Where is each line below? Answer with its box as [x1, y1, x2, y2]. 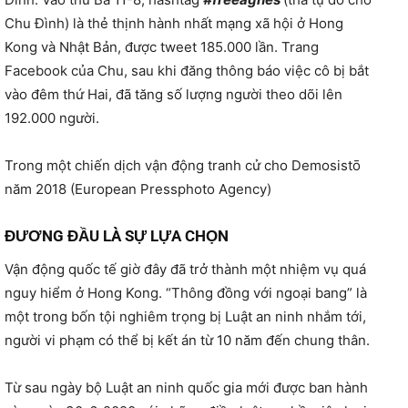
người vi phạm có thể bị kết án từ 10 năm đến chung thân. [5, 331, 370, 349]
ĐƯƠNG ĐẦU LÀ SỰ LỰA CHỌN [5, 226, 229, 245]
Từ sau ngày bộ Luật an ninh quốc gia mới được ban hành [5, 378, 368, 396]
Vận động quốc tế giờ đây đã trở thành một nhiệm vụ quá [5, 260, 366, 278]
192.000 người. [5, 108, 99, 127]
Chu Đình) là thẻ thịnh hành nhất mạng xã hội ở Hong [5, 14, 343, 32]
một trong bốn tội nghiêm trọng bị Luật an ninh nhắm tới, [5, 307, 366, 325]
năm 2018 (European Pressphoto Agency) [5, 179, 271, 198]
